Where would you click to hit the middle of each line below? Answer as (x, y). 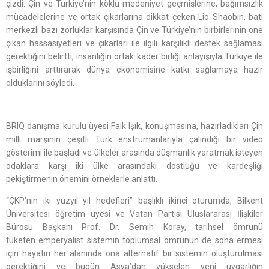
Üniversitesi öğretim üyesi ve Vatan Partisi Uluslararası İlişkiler (134, 214)
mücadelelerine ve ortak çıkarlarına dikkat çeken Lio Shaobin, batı (134, 17)
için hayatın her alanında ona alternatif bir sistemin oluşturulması (134, 254)
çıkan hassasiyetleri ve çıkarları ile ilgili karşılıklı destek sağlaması (134, 44)
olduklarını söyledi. (41, 83)
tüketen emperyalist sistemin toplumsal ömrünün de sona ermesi (134, 240)
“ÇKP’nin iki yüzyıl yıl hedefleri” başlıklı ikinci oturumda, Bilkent (134, 201)
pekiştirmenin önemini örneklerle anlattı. (83, 179)
